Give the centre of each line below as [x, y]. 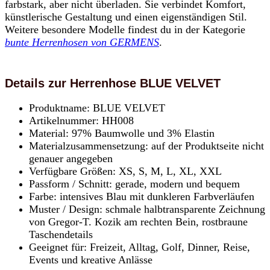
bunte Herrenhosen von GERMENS [82, 42]
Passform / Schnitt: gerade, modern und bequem [134, 184]
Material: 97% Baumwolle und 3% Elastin [122, 133]
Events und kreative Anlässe [91, 259]
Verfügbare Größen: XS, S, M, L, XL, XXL [125, 171]
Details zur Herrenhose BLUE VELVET [113, 83]
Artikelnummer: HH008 [81, 120]
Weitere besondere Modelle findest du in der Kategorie [125, 29]
